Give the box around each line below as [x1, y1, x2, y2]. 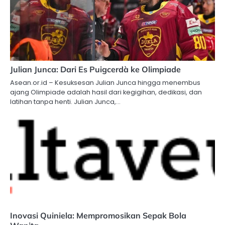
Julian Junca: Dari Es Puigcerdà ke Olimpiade [10, 64, 181, 74]
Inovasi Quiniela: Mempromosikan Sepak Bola [10, 210, 186, 220]
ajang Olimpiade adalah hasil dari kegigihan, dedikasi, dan [10, 87, 202, 97]
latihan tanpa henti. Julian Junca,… [10, 96, 121, 106]
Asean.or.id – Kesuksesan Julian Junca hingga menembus [10, 77, 200, 87]
